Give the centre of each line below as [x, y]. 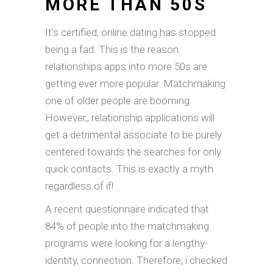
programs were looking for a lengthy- [126, 243]
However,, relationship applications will [130, 118]
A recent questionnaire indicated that [127, 209]
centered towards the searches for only [133, 152]
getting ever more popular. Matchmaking [135, 83]
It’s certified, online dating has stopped [130, 32]
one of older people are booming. [119, 101]
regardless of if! [79, 186]
